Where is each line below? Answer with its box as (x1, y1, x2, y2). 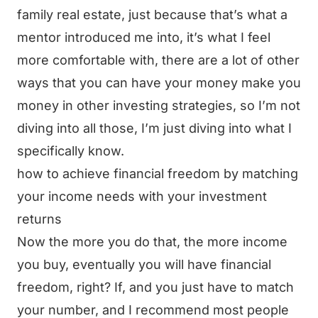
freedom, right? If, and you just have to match (17, 280, 294, 295)
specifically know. (17, 143, 124, 158)
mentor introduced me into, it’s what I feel (17, 30, 270, 45)
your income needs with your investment (17, 189, 267, 204)
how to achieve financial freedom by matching (17, 166, 298, 181)
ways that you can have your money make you (17, 75, 301, 90)
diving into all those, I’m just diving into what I (17, 121, 292, 136)
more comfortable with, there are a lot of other (17, 53, 300, 67)
